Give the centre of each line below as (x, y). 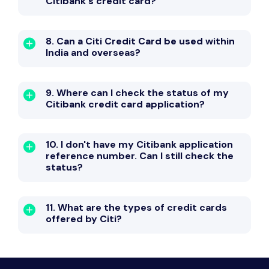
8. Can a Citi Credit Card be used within (140, 41)
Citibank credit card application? (125, 104)
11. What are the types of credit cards (136, 208)
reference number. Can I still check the (140, 156)
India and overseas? (93, 53)
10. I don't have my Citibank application (139, 145)
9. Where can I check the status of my (137, 93)
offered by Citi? (84, 219)
